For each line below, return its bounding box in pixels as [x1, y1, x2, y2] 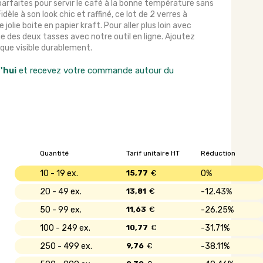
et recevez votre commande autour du [16, 65, 174, 76]
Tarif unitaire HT [126, 149, 180, 157]
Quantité [40, 149, 69, 157]
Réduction [201, 149, 236, 157]
